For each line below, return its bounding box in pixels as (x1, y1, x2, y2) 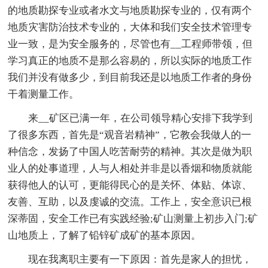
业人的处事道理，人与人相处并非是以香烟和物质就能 (8, 163, 252, 175)
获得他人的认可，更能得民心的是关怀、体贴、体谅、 (8, 179, 252, 191)
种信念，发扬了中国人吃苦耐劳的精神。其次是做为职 (8, 146, 252, 158)
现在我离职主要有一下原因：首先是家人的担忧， (28, 254, 252, 266)
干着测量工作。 (8, 89, 80, 100)
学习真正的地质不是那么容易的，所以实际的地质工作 (8, 55, 252, 67)
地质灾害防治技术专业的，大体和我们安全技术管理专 (8, 22, 252, 33)
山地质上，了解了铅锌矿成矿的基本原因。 (8, 230, 202, 242)
